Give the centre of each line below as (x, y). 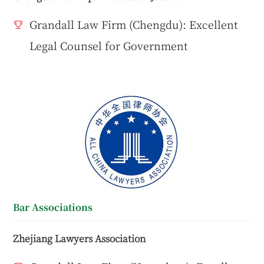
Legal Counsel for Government (109, 46)
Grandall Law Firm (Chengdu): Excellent (134, 24)
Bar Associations (53, 207)
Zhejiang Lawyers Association (80, 238)
